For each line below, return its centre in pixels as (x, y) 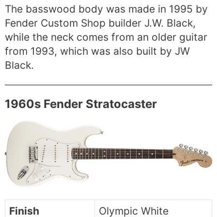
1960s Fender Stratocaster (81, 104)
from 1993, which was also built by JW (97, 51)
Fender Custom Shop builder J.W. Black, (100, 23)
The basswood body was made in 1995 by (106, 9)
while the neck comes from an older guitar (106, 37)
